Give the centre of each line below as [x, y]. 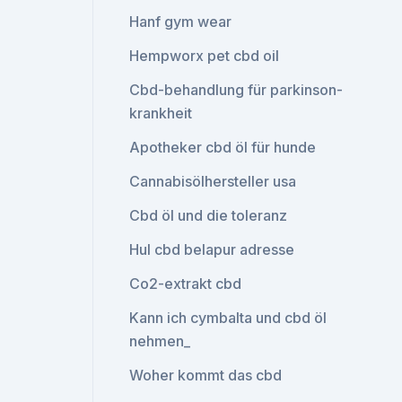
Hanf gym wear [181, 22]
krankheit [161, 113]
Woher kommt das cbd [206, 375]
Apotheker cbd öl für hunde [223, 147]
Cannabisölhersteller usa [213, 181]
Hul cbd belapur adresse [212, 249]
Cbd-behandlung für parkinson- [236, 90]
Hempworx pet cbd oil [205, 56]
